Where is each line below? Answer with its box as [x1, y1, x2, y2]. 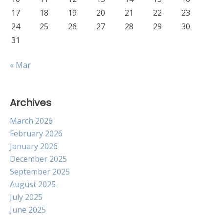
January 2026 [10, 141, 58, 152]
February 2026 [10, 128, 63, 139]
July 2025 [10, 192, 43, 202]
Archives [10, 96, 51, 109]
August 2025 [10, 179, 56, 190]
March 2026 [10, 115, 53, 126]
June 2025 [10, 204, 46, 215]
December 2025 [10, 153, 67, 164]
